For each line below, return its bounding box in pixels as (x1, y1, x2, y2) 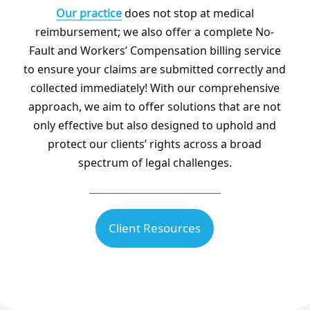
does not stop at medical (121, 5, 254, 21)
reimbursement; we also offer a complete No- (35, 24, 275, 39)
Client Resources (109, 219, 201, 236)
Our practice (55, 5, 122, 21)
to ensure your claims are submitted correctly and (24, 61, 286, 77)
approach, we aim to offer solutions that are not (28, 98, 282, 114)
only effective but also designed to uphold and (33, 117, 277, 133)
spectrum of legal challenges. (77, 154, 232, 170)
